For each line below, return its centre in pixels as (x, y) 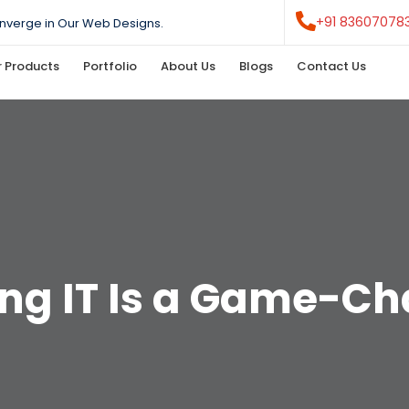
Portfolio (110, 66)
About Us (189, 66)
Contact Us (332, 66)
